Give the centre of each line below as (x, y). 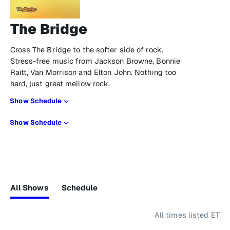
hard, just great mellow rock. (60, 83)
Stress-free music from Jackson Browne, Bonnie (95, 61)
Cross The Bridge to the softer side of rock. (87, 50)
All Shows (29, 188)
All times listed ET (187, 215)
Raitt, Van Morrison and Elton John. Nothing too (93, 72)
